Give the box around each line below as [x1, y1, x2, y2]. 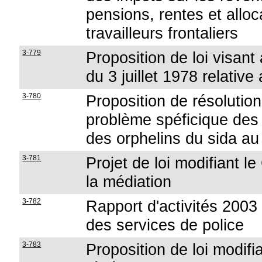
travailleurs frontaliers [86, 24, 239, 42]
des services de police [86, 216, 244, 234]
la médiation [86, 173, 172, 191]
